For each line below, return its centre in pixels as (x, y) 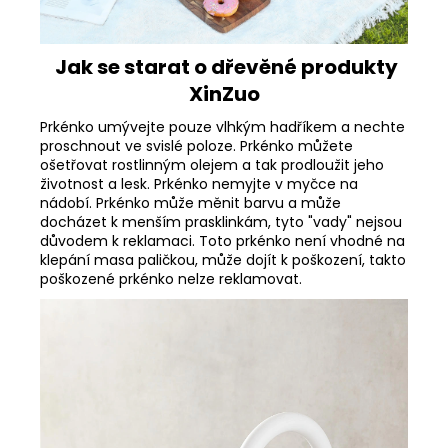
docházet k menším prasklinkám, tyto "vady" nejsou (221, 245)
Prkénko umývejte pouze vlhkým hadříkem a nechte (222, 150)
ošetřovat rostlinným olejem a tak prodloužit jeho (212, 188)
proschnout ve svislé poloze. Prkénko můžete (196, 169)
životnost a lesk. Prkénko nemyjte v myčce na (199, 207)
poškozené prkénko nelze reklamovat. (171, 302)
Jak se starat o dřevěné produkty (226, 90)
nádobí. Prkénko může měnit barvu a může (190, 226)
